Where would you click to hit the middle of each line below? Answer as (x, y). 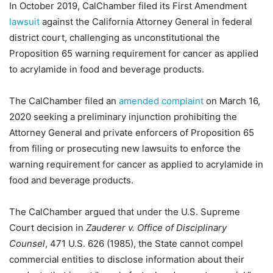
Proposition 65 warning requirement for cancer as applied (134, 53)
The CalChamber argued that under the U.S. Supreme (125, 212)
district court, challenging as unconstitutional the (115, 37)
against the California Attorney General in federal (146, 22)
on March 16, (232, 101)
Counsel (27, 243)
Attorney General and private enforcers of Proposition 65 (132, 133)
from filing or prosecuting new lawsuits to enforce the (125, 148)
